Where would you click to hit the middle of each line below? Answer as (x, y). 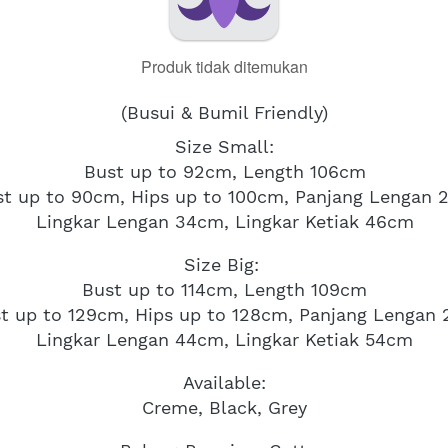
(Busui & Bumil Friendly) (224, 112)
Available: (224, 382)
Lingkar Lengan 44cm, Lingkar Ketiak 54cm (224, 339)
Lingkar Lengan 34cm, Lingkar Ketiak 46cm (224, 221)
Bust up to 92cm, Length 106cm (224, 171)
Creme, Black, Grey (224, 407)
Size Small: (224, 146)
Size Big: (224, 264)
